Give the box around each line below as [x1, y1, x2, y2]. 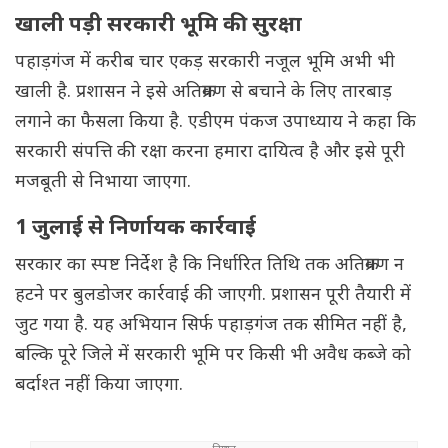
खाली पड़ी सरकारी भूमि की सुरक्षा [15, 12, 302, 41]
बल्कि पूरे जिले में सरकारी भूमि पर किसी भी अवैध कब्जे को [15, 344, 411, 368]
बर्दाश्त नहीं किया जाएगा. [15, 374, 183, 398]
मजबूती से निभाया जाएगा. [15, 171, 191, 195]
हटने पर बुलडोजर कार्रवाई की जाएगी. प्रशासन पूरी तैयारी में [15, 284, 411, 308]
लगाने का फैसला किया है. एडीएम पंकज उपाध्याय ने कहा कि [15, 111, 416, 135]
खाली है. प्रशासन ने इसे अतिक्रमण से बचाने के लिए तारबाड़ [15, 81, 392, 105]
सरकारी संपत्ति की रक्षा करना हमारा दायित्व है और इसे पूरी [15, 141, 405, 165]
